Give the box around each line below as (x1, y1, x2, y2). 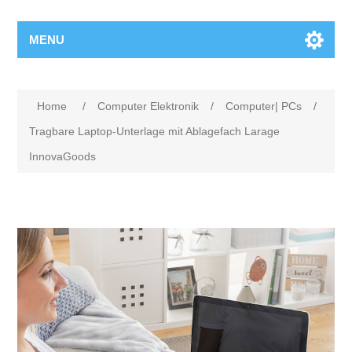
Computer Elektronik (97, 100, 200, 112)
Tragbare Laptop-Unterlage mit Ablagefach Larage (29, 125, 280, 137)
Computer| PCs (225, 100, 302, 112)
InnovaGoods (29, 150, 97, 163)
